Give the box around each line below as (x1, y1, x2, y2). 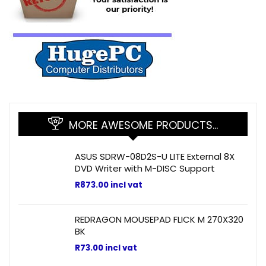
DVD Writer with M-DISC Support (75, 162, 215, 175)
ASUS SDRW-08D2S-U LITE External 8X (75, 150, 235, 163)
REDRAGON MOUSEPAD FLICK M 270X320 (75, 213, 243, 226)
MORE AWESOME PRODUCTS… (69, 118, 218, 133)
